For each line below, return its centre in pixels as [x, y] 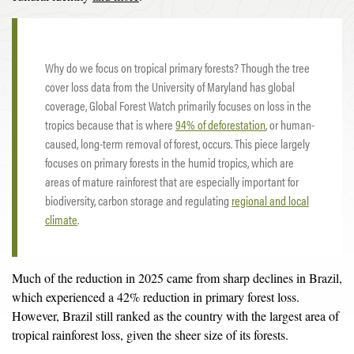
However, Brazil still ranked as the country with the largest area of [175, 316]
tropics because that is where [110, 124]
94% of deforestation [220, 124]
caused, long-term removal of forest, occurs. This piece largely [177, 143]
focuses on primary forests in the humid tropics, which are [169, 162]
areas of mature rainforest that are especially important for [172, 181]
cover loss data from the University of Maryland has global [170, 87]
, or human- [290, 124]
